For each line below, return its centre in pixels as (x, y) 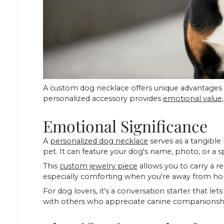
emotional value (192, 99)
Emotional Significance (125, 126)
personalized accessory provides (103, 99)
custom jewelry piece (98, 166)
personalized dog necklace (99, 141)
